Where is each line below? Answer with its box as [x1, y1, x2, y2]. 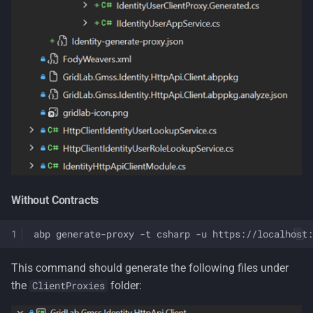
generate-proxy [56, 227, 134, 240]
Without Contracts [11, 194, 99, 208]
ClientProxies [32, 279, 105, 293]
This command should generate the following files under [11, 261, 289, 275]
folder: [108, 279, 142, 293]
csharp [156, 227, 190, 240]
